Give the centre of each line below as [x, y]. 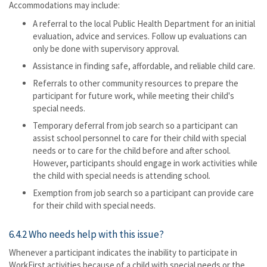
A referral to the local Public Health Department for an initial [144, 24]
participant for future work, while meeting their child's [133, 96]
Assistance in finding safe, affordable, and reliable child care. [144, 66]
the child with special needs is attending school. [122, 176]
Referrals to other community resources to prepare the [136, 83]
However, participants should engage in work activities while [145, 163]
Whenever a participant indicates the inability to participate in [123, 252]
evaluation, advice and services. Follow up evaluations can [140, 36]
